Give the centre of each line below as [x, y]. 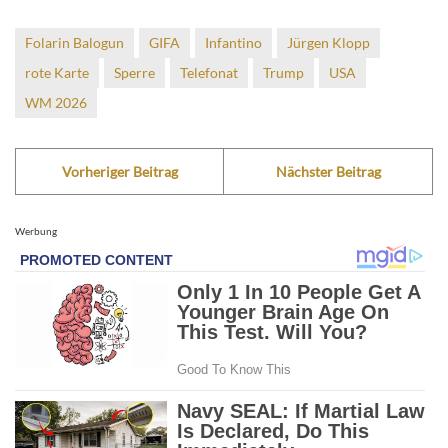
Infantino [233, 42]
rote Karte [57, 72]
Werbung [36, 230]
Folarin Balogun [74, 42]
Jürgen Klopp [328, 42]
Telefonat [209, 72]
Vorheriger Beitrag [119, 171]
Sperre [134, 72]
